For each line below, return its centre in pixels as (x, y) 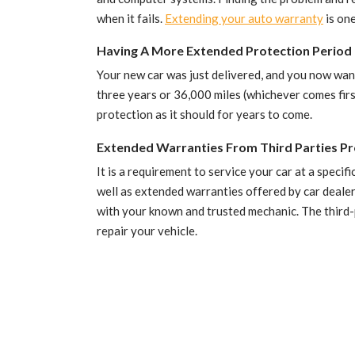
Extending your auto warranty (244, 18)
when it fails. (131, 18)
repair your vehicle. (147, 231)
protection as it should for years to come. (204, 115)
